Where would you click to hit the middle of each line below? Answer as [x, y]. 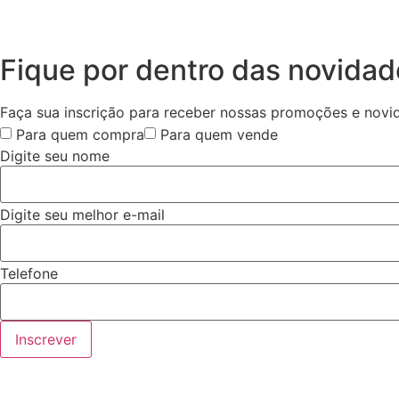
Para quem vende [219, 135]
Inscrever [46, 339]
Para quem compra [80, 135]
